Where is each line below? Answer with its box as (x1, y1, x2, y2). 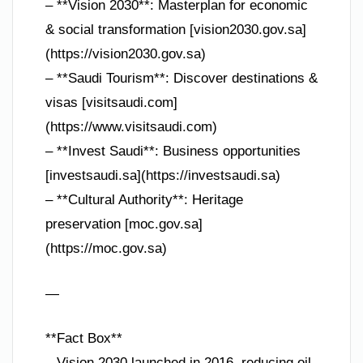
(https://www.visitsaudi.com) (45, 119, 217, 135)
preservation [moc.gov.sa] (45, 216, 203, 232)
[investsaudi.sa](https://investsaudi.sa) (45, 168, 280, 183)
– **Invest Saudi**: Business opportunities (45, 143, 301, 159)
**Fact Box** (45, 331, 122, 346)
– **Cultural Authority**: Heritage (45, 192, 243, 207)
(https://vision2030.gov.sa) (45, 46, 206, 62)
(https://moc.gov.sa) (45, 241, 167, 256)
